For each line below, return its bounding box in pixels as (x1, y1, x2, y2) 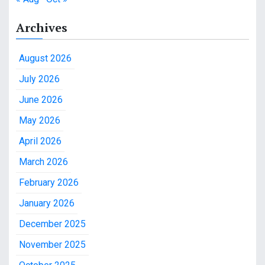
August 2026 (19, 53, 72, 64)
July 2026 (19, 73, 60, 85)
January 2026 (19, 198, 75, 209)
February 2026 (19, 177, 79, 189)
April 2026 (19, 135, 62, 147)
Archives (16, 20, 67, 36)
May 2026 (19, 115, 60, 127)
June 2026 (19, 94, 63, 106)
